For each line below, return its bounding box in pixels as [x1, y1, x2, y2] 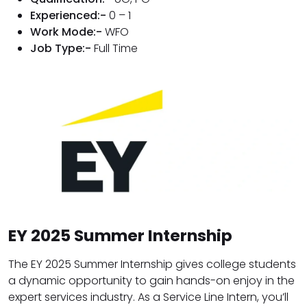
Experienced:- [30, 7, 106, 23]
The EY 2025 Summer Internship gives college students [8, 256, 296, 273]
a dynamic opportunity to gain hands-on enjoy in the [8, 273, 295, 289]
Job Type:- [30, 40, 91, 56]
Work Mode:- [30, 23, 102, 40]
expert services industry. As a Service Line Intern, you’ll [8, 289, 288, 306]
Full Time [91, 40, 138, 56]
